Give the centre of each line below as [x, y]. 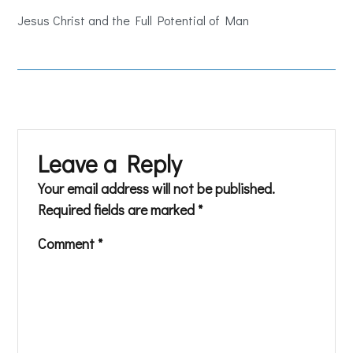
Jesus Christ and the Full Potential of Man [134, 20]
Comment [68, 243]
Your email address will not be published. [157, 188]
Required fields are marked [118, 210]
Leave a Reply [110, 163]
